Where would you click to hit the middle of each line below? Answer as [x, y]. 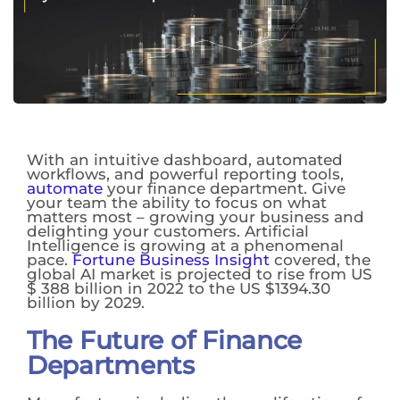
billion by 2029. [86, 302]
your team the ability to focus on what [177, 202]
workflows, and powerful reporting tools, [185, 174]
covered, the [320, 259]
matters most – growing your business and [196, 217]
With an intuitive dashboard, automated [185, 159]
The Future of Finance [165, 340]
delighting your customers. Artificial [168, 231]
